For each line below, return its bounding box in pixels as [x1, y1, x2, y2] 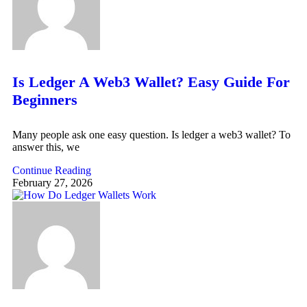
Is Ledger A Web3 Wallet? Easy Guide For [12, 73, 290, 90]
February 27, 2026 [12, 176, 93, 188]
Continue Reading [12, 164, 91, 176]
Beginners [12, 90, 77, 108]
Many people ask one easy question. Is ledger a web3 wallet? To [12, 128, 291, 140]
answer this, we [12, 140, 79, 153]
